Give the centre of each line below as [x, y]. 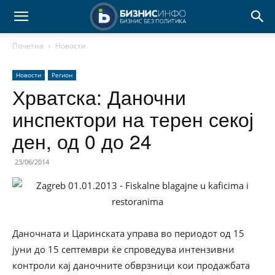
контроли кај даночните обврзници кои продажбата [131, 265]
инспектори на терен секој [133, 118]
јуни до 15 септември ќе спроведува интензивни [123, 249]
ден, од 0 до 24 [82, 141]
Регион [62, 75]
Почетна [28, 46]
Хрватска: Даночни [99, 96]
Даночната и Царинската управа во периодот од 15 [128, 233]
